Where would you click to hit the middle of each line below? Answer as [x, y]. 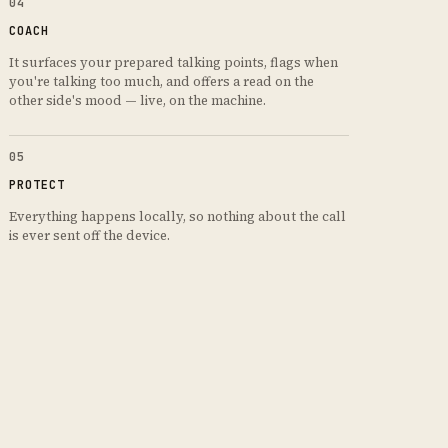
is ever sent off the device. [89, 236]
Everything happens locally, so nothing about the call [177, 217]
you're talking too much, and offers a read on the [161, 82]
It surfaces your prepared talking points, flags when [173, 63]
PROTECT [36, 185]
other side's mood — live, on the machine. [137, 101]
